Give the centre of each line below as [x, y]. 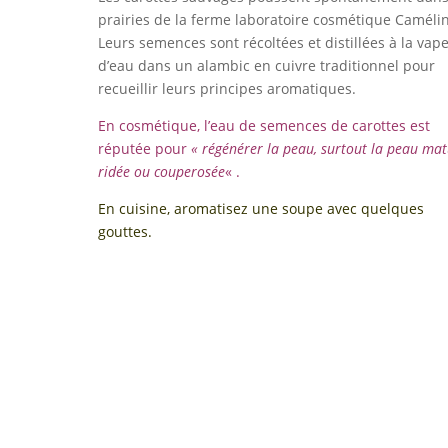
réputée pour [145, 148]
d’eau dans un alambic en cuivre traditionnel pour [267, 65]
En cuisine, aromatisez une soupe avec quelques [261, 208]
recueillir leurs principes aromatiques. [227, 88]
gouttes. [125, 231]
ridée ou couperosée [162, 171]
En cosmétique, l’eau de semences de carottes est [264, 125]
